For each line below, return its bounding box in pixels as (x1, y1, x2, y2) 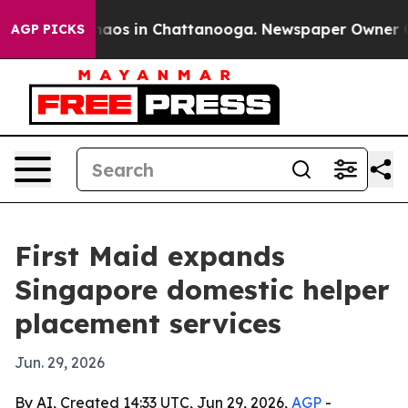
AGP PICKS (11, 21, 85, 37)
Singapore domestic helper (15, 272, 390, 307)
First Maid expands (15, 239, 285, 273)
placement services (15, 306, 281, 341)
